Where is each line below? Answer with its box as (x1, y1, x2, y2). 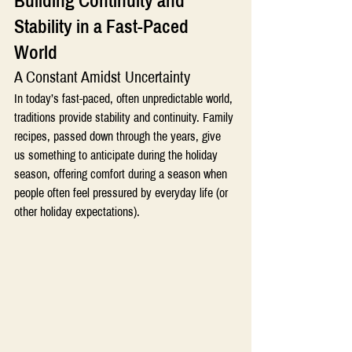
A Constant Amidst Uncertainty (14, 68, 190, 86)
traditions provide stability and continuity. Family (14, 111, 236, 125)
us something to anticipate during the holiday (14, 148, 221, 163)
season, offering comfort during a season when (14, 167, 230, 181)
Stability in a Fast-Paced (14, 16, 192, 38)
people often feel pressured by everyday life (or (14, 186, 231, 200)
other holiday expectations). (14, 205, 140, 219)
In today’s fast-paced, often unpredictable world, (14, 92, 236, 106)
